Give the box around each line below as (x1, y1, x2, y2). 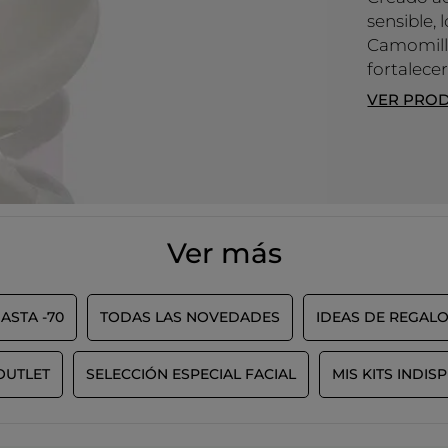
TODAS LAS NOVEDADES (99, 308, 280, 327)
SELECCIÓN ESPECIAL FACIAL (86, 365, 296, 384)
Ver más (166, 236, 282, 271)
